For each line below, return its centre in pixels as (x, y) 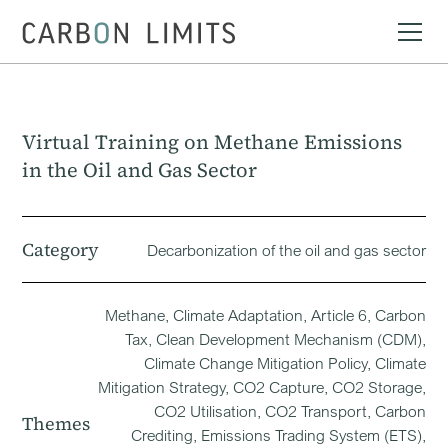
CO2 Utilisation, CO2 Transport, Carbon (289, 411)
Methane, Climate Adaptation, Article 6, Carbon (265, 315)
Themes (56, 423)
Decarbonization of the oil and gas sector (286, 249)
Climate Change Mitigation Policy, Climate (284, 363)
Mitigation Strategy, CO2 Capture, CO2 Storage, (261, 387)
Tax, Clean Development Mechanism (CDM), (275, 339)
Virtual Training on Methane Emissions (212, 142)
